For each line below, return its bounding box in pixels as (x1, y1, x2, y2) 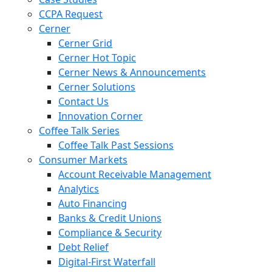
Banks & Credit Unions (58, 211, 161, 225)
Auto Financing (58, 197, 127, 210)
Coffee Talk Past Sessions (58, 138, 174, 152)
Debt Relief (58, 240, 109, 254)
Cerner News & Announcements (58, 66, 206, 79)
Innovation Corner (58, 109, 143, 123)
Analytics (58, 182, 99, 195)
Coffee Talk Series (39, 124, 120, 137)
